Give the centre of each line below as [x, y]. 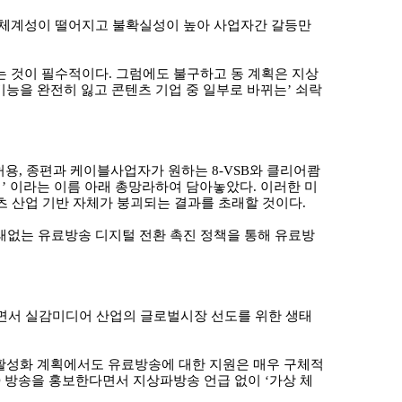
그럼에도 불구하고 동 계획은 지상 [217, 74]
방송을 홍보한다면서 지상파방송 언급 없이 [135, 380]
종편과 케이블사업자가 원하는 [119, 170]
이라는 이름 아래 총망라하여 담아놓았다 [131, 187]
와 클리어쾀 [285, 170]
